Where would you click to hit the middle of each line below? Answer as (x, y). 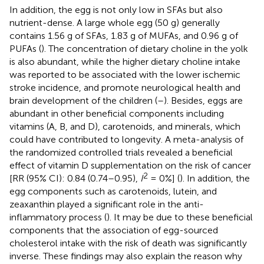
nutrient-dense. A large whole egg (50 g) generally (115, 22)
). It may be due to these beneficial (180, 217)
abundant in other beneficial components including (117, 113)
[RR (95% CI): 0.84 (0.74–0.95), (75, 178)
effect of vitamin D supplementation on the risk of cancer (130, 165)
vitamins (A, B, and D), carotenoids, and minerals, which (125, 126)
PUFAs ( (25, 48)
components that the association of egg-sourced (114, 230)
